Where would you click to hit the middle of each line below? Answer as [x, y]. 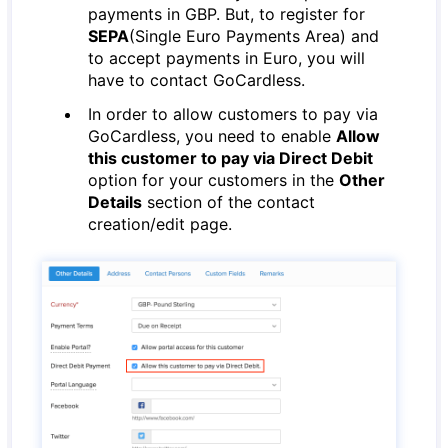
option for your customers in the [214, 180]
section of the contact [229, 202]
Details [115, 202]
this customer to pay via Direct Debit [231, 158]
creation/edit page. [160, 224]
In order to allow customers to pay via [233, 114]
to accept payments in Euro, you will [227, 58]
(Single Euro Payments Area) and [254, 36]
